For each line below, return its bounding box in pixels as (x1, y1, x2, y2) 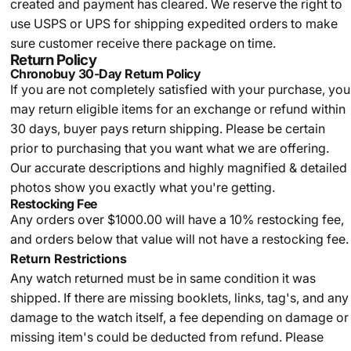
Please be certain (225, 121, 325, 136)
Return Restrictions (9, 251, 127, 266)
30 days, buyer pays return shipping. (9, 121, 226, 136)
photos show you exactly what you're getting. (9, 179, 275, 195)
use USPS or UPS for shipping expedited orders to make (9, 16, 338, 31)
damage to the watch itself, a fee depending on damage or (9, 309, 349, 325)
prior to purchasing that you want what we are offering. (9, 140, 329, 156)
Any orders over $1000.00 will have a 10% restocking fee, (9, 212, 344, 227)
